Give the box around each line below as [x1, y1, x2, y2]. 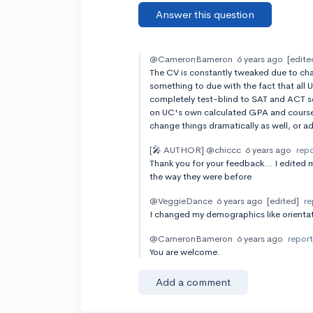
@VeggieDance [150, 195, 213, 207]
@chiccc [206, 144, 242, 156]
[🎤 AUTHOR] [150, 144, 205, 156]
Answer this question [156, 8, 255, 21]
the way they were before [150, 170, 252, 182]
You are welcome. [150, 246, 221, 258]
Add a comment [156, 275, 231, 289]
